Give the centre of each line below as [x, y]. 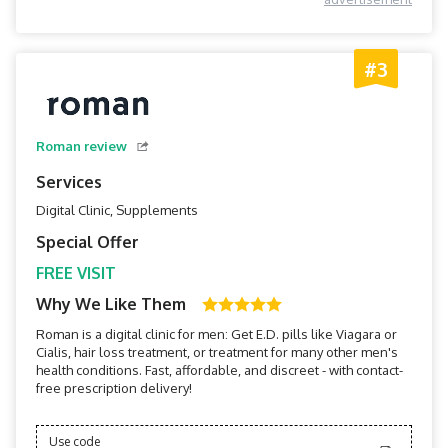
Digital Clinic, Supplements [117, 210]
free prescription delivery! [114, 388]
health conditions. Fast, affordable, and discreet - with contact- [219, 370]
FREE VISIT [76, 273]
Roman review [81, 146]
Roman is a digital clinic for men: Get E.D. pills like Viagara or [216, 334]
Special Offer [87, 242]
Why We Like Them [111, 304]
